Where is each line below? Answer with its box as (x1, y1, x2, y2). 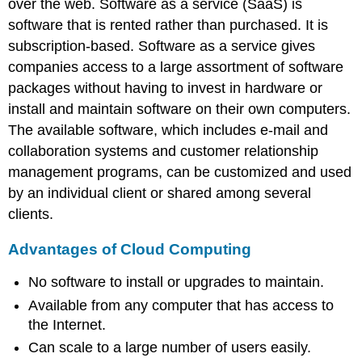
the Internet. (28, 316, 107, 333)
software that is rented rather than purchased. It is (8, 16, 329, 33)
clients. (8, 205, 54, 222)
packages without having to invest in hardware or (8, 79, 323, 96)
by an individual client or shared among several (8, 184, 312, 201)
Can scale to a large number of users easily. (28, 339, 312, 356)
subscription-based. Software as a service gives (8, 37, 316, 54)
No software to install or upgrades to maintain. (28, 274, 325, 291)
